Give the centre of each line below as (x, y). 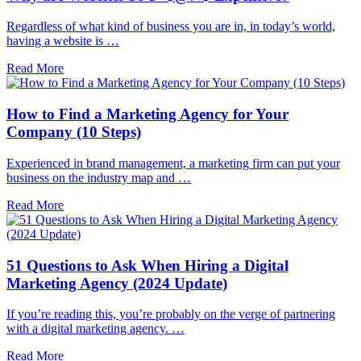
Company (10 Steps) (74, 132)
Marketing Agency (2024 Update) (117, 283)
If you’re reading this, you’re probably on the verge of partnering (171, 314)
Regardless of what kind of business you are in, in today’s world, (171, 27)
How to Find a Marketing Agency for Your (147, 114)
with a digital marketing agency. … (95, 329)
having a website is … (63, 41)
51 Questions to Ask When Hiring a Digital (147, 265)
